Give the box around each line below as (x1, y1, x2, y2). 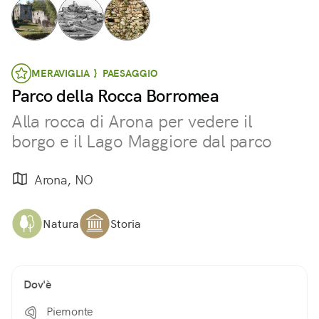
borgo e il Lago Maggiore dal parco (11, 130, 272, 152)
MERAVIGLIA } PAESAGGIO (31, 67, 157, 80)
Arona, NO (34, 171, 93, 188)
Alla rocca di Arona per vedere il (11, 110, 252, 132)
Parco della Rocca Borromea (11, 85, 219, 107)
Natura (43, 216, 79, 231)
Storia (110, 216, 141, 231)
